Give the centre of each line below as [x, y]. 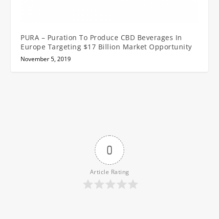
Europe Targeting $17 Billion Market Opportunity [106, 46]
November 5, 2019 [46, 59]
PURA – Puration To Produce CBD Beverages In [101, 37]
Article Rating [109, 172]
